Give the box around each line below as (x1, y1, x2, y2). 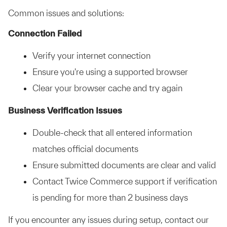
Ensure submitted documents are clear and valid (32, 160, 216, 170)
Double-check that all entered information (32, 128, 192, 137)
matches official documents (32, 144, 138, 154)
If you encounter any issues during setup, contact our (8, 215, 209, 224)
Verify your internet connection (32, 51, 150, 60)
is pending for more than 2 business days (32, 193, 188, 202)
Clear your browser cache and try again (32, 83, 182, 93)
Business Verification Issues (8, 105, 122, 115)
